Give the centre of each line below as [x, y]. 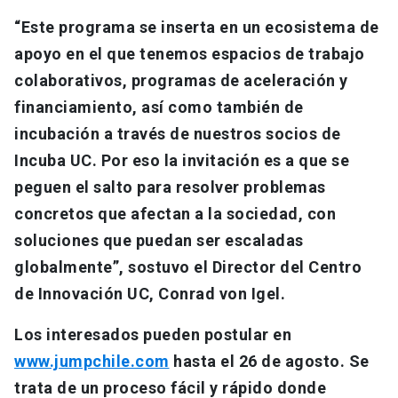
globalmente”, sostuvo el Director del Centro [188, 267]
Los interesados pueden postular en [153, 335]
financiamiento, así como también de [159, 107]
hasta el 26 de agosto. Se [269, 362]
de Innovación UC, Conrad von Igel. [150, 294]
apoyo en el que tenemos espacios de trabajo [190, 54]
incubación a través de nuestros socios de [178, 134]
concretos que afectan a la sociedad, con [175, 214]
